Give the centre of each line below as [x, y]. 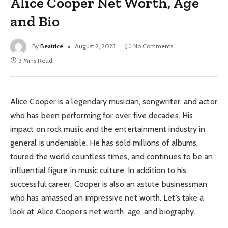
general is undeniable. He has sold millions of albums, [104, 142]
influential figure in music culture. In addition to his [98, 170]
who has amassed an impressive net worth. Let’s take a [107, 197]
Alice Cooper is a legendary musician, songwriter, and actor [114, 101]
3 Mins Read [36, 60]
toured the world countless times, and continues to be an [112, 156]
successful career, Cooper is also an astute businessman [109, 184]
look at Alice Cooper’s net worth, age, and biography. [103, 211]
